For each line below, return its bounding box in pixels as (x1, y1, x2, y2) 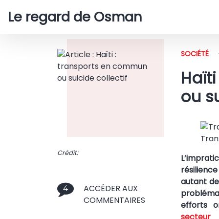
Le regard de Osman (8, 7, 142, 26)
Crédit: (57, 149, 78, 157)
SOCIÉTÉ (181, 49, 209, 59)
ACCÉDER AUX (84, 183, 138, 194)
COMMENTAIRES (84, 195, 145, 206)
